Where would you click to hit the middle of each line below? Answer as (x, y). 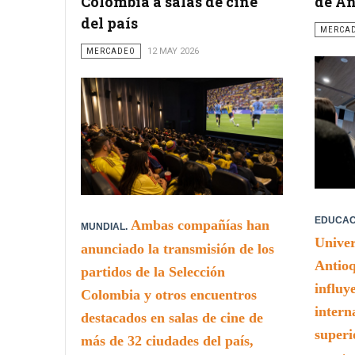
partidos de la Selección (153, 271)
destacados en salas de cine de (172, 317)
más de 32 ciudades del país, (167, 340)
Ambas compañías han (200, 225)
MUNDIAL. (104, 226)
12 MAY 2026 (173, 51)
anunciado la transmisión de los (177, 248)
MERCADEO (111, 51)
